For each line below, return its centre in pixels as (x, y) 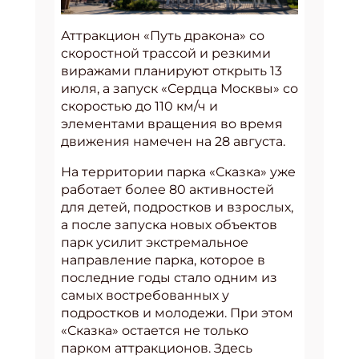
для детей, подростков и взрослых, (177, 207)
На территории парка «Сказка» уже (178, 171)
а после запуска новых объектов (169, 224)
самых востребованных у (145, 295)
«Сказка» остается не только (155, 330)
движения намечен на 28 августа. (173, 141)
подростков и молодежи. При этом (177, 313)
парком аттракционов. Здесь (157, 348)
